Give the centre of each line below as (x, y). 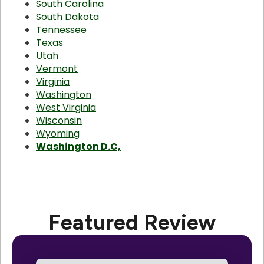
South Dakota (67, 17)
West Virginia (66, 108)
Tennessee (61, 30)
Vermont (57, 69)
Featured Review (132, 222)
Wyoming (58, 134)
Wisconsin (59, 121)
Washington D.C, (78, 147)
